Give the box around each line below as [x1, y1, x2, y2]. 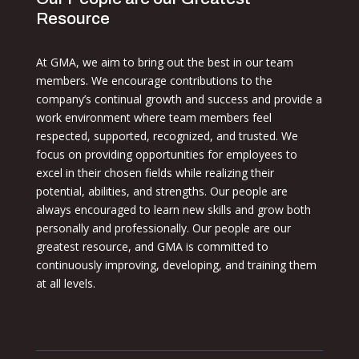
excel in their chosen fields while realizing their [35, 165, 274, 181]
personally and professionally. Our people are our [35, 220, 291, 236]
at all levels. [35, 276, 95, 292]
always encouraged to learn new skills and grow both [35, 202, 311, 218]
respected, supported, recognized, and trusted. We [35, 128, 298, 144]
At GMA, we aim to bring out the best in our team [35, 54, 293, 71]
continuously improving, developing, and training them [35, 257, 317, 273]
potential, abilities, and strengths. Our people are [35, 184, 288, 200]
